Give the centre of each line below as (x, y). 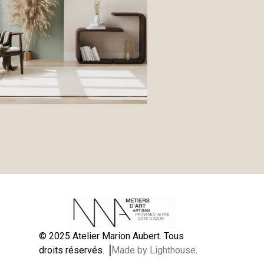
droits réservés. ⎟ (75, 250)
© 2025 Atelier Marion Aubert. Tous (112, 236)
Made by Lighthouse (154, 250)
